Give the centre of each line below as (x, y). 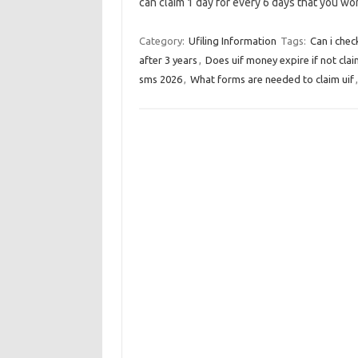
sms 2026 (160, 79)
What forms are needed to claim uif (272, 79)
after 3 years (168, 60)
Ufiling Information (232, 41)
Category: (163, 41)
